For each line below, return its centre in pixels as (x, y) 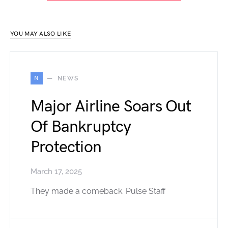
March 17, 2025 (56, 172)
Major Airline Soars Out (111, 107)
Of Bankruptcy (81, 127)
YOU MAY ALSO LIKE (41, 34)
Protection (66, 148)
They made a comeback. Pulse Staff (98, 191)
